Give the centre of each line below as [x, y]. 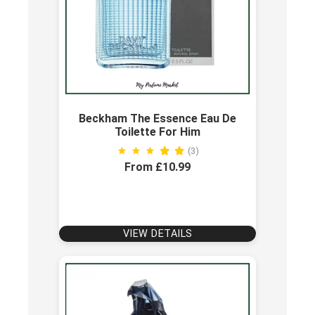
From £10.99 [157, 167]
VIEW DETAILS [157, 233]
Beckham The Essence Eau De [157, 118]
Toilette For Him [157, 131]
